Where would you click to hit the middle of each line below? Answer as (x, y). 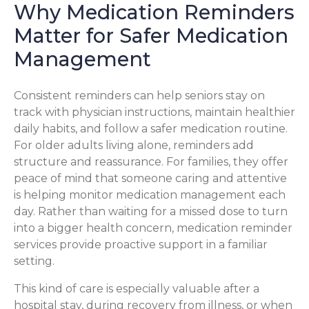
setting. (34, 261)
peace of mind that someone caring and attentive (150, 179)
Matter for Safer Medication (151, 36)
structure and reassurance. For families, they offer (151, 162)
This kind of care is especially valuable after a (137, 289)
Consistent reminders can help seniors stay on (139, 96)
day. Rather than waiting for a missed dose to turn (151, 212)
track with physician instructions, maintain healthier (154, 112)
